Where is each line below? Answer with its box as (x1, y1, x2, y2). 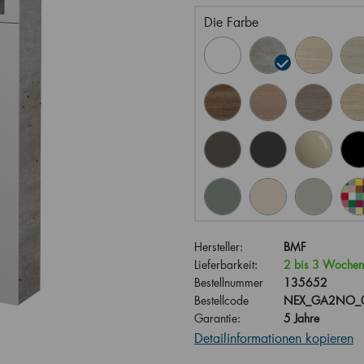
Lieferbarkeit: (194, 257, 258, 272)
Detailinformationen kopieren (194, 329, 353, 346)
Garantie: (194, 310, 240, 326)
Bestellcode (194, 292, 249, 308)
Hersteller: (194, 239, 243, 254)
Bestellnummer (194, 275, 263, 290)
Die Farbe (204, 13, 258, 30)
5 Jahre (284, 310, 319, 326)
